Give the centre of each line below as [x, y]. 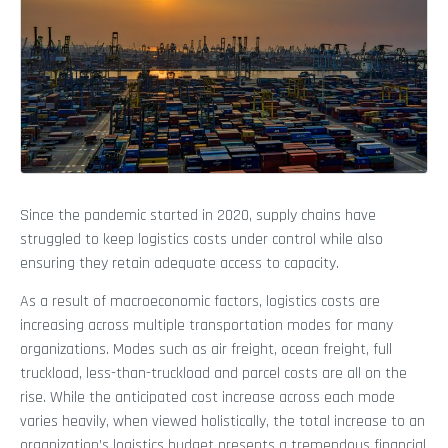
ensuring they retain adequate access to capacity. [179, 264]
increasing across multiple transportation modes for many [206, 326]
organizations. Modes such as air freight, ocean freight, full [206, 350]
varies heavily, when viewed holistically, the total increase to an [222, 422]
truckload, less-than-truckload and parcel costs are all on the [213, 374]
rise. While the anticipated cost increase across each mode [207, 398]
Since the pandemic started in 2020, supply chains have [198, 216]
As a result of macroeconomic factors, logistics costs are [200, 302]
